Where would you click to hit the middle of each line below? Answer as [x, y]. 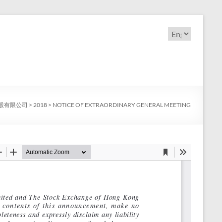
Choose [181, 31]
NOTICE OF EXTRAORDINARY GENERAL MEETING [122, 105]
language [183, 51]
